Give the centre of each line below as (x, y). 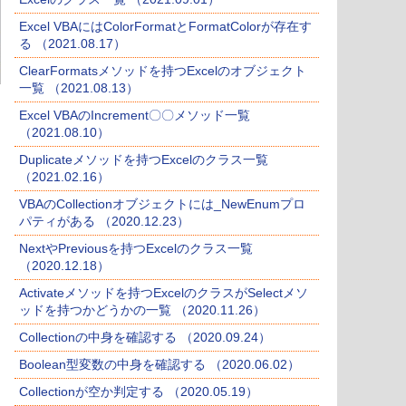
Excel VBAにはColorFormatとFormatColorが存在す (165, 27)
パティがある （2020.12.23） (104, 222)
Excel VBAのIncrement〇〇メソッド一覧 (135, 116)
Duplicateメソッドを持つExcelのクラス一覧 (144, 160)
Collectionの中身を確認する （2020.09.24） (145, 338)
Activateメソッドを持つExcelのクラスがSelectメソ (164, 293)
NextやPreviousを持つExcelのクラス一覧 (136, 249)
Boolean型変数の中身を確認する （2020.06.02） (159, 365)
